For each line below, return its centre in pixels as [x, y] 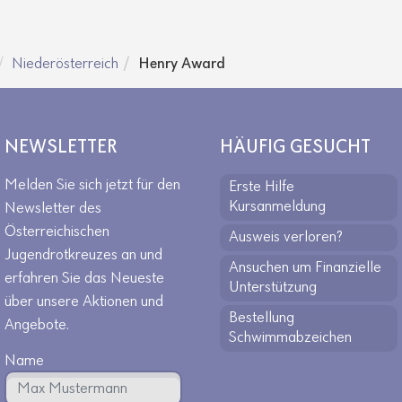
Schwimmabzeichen [290, 338]
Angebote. [37, 325]
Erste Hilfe [262, 187]
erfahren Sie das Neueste [84, 279]
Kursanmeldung [277, 207]
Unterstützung [273, 288]
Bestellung [262, 318]
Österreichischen [57, 232]
